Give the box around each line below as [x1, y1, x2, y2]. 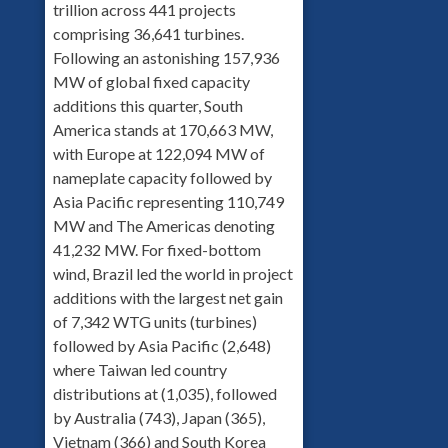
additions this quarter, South [52, 95, 243, 115]
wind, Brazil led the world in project [52, 263, 293, 283]
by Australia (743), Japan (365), [52, 407, 265, 427]
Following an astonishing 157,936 [52, 47, 280, 67]
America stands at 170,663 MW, [52, 119, 273, 139]
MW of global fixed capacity [52, 71, 250, 91]
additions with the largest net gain [52, 287, 283, 307]
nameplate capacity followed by [52, 167, 272, 187]
